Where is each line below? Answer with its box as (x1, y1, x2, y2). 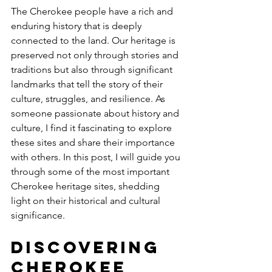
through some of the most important (11, 166, 172, 177)
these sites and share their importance (11, 137, 177, 148)
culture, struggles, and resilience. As (11, 93, 168, 104)
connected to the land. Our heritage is (11, 35, 178, 46)
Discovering (11, 237, 168, 257)
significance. (11, 209, 65, 221)
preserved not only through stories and (11, 49, 181, 61)
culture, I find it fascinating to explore (11, 122, 174, 134)
